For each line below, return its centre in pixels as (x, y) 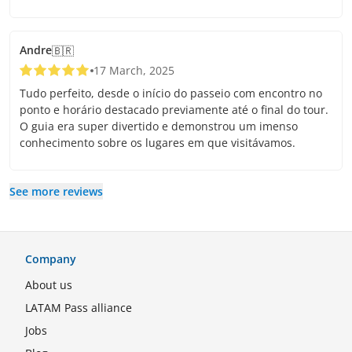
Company (51, 259)
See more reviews (56, 191)
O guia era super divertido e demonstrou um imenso (159, 126)
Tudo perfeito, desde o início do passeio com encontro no (171, 93)
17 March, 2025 (134, 70)
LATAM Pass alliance (79, 308)
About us (49, 285)
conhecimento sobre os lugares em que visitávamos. (158, 143)
